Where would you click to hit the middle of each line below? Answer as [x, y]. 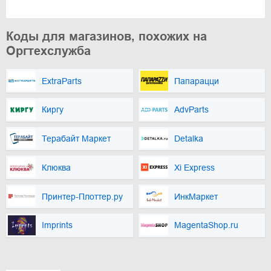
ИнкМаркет [196, 196]
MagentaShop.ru [206, 225]
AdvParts [191, 110]
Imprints [57, 225]
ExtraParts [62, 81]
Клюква [56, 167]
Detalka [188, 139]
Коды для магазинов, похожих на [106, 37]
